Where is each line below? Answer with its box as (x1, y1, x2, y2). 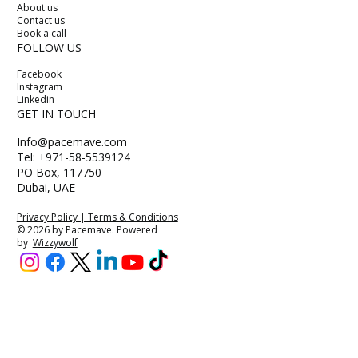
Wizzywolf (32, 236, 78, 250)
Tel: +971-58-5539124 (17, 149, 131, 165)
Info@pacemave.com (17, 133, 128, 149)
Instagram (17, 79, 63, 93)
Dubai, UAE (17, 179, 76, 195)
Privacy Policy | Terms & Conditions (16, 210, 178, 225)
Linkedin (17, 92, 55, 106)
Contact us (17, 13, 66, 27)
